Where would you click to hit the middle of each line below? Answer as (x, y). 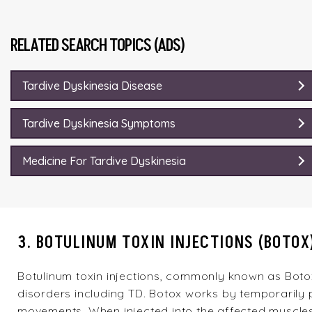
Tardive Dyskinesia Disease (92, 86)
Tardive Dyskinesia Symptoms (99, 123)
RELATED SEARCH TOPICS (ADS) (97, 46)
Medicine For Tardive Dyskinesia (104, 161)
